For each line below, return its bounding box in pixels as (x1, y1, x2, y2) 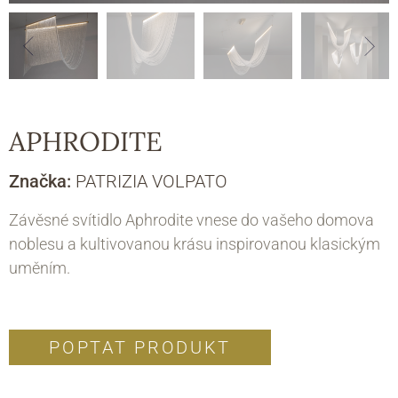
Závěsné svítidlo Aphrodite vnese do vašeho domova (9, 211, 374, 230)
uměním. (9, 259, 70, 278)
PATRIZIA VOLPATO (76, 171, 227, 193)
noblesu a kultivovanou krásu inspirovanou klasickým (9, 235, 380, 254)
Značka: (9, 171, 76, 193)
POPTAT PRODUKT (49, 337, 232, 359)
